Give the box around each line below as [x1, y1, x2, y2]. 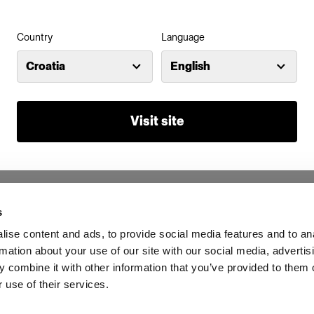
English [170, 59, 210, 73]
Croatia [26, 59, 65, 73]
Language [161, 31, 205, 43]
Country [17, 31, 53, 43]
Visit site [130, 113, 184, 129]
